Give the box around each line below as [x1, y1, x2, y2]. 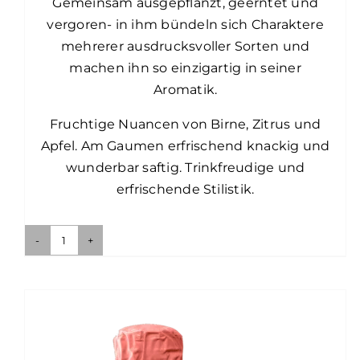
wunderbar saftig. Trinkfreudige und [65, 160, 305, 176]
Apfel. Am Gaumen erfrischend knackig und [40, 138, 330, 154]
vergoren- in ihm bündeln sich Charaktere [47, 17, 324, 33]
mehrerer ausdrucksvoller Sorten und [60, 39, 310, 55]
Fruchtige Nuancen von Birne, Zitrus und [49, 117, 321, 133]
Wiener [63, 242, 112, 258]
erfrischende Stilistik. [116, 182, 255, 198]
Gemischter [63, 264, 141, 280]
